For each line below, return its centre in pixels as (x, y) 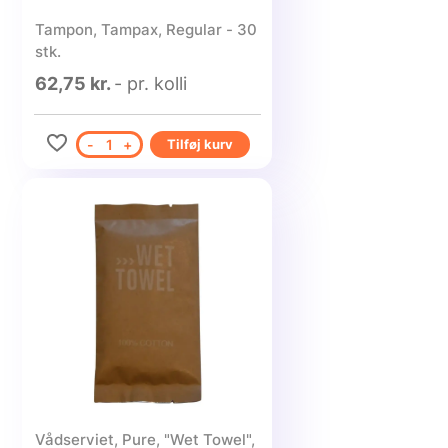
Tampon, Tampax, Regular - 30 (145, 29)
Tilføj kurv (199, 144)
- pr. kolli (150, 83)
